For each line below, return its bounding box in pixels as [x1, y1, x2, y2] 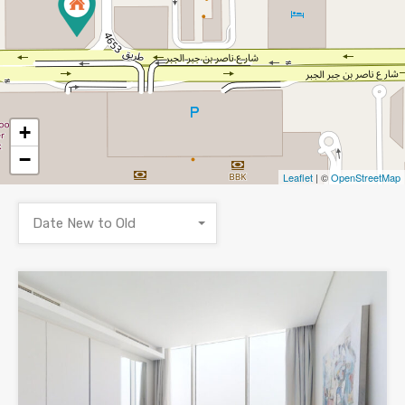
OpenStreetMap [331, 170, 400, 185]
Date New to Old [33, 215, 136, 232]
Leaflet [283, 170, 313, 185]
